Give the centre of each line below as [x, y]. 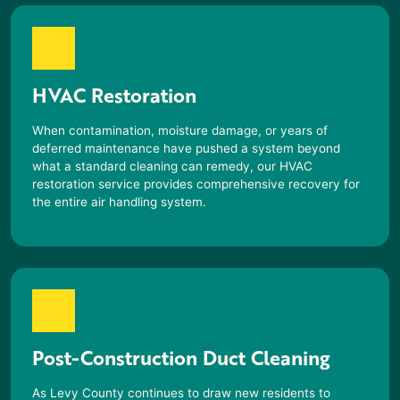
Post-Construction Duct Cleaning [181, 357]
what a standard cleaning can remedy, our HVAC [172, 166]
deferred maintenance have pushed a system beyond [186, 148]
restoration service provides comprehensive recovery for [196, 183]
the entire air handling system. [119, 201]
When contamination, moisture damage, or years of [180, 130]
